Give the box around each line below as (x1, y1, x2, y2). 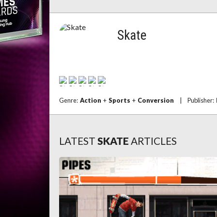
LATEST (59, 135, 95, 147)
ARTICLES (131, 135, 177, 147)
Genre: (59, 96, 80, 104)
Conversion (138, 96, 174, 104)
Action (80, 96, 101, 104)
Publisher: (187, 96, 216, 104)
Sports (108, 96, 130, 104)
